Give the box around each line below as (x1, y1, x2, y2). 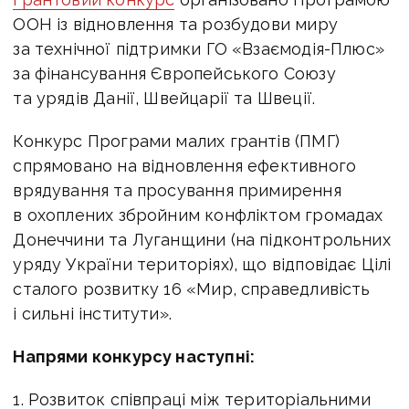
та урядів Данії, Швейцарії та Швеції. (13, 88, 316, 108)
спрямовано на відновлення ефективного (13, 155, 357, 175)
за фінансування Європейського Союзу (13, 63, 336, 83)
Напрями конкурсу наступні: (13, 346, 256, 366)
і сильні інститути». (13, 303, 172, 323)
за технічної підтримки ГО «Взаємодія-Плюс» (13, 38, 384, 58)
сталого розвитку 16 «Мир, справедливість (13, 278, 371, 299)
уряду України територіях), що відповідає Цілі (13, 254, 392, 274)
